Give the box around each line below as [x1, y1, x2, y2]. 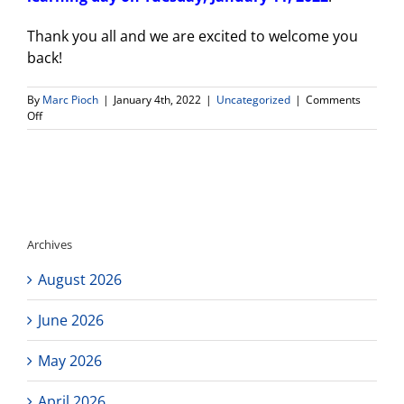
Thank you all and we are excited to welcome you [27, 26, 358, 47]
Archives [27, 235, 72, 252]
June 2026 [38, 309, 104, 330]
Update [41, 156, 78, 172]
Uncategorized [216, 92, 290, 108]
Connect [41, 188, 83, 205]
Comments [306, 92, 361, 108]
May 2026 [38, 350, 102, 371]
